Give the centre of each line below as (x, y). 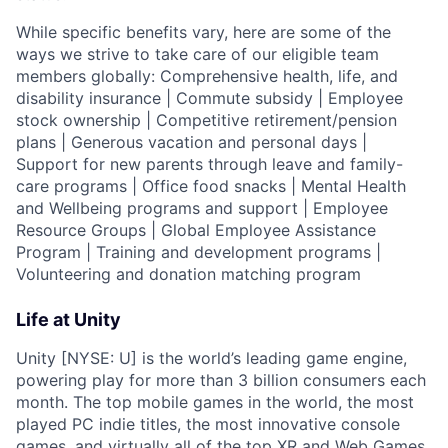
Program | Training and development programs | (198, 251)
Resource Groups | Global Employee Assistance (196, 229)
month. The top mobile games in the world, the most (215, 401)
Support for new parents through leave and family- (209, 163)
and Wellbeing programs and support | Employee (202, 207)
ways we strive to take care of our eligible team (197, 53)
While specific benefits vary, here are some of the (203, 31)
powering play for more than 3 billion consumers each (221, 379)
